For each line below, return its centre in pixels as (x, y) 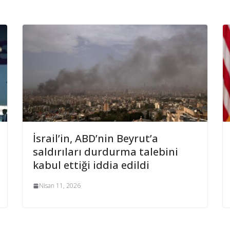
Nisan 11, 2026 (60, 186)
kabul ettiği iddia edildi (91, 165)
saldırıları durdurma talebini (106, 152)
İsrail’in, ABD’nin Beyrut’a (95, 139)
